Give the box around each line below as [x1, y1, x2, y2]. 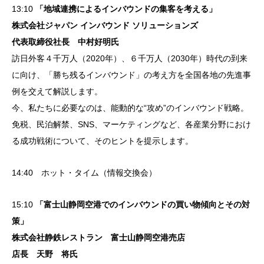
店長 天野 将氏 [12, 249, 78, 259]
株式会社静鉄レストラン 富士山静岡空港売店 [12, 233, 185, 243]
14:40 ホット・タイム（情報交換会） [12, 168, 157, 178]
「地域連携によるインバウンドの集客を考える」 [35, 4, 217, 14]
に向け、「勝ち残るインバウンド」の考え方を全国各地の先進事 [12, 70, 251, 80]
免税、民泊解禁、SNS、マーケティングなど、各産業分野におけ [12, 120, 251, 130]
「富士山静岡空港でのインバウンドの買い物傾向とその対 [35, 200, 250, 210]
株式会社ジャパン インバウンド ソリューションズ [12, 21, 198, 31]
